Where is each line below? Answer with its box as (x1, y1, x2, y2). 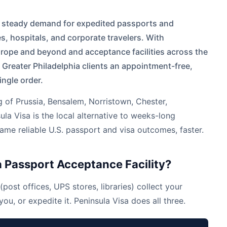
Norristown (89, 96, 131, 106)
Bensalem (48, 96, 84, 106)
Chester (136, 96, 165, 106)
